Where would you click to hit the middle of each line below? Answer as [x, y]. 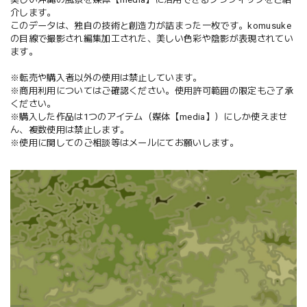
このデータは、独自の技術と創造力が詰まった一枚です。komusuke [151, 25]
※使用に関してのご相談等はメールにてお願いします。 [124, 143]
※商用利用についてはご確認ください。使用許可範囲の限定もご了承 [152, 90]
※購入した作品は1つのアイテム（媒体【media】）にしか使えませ [149, 116]
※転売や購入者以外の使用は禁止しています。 [106, 77]
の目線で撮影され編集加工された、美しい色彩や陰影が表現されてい [152, 38]
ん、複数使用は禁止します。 [70, 130]
